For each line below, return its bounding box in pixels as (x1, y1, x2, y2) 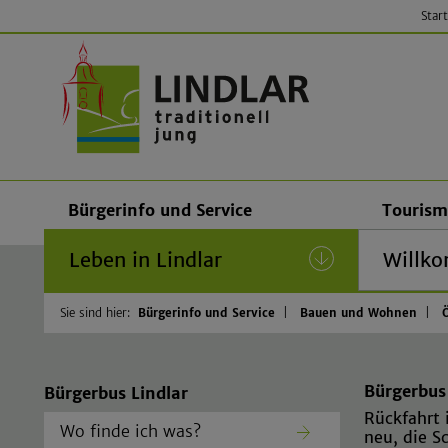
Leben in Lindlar (69, 246, 222, 272)
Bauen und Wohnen (300, 305, 417, 320)
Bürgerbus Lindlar (44, 382, 188, 403)
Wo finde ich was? (60, 420, 201, 441)
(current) (222, 246, 307, 272)
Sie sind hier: (60, 305, 130, 320)
